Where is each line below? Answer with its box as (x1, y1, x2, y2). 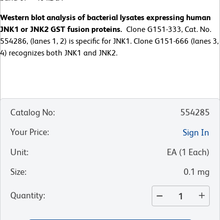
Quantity (10, 190, 43, 201)
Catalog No (10, 107, 53, 118)
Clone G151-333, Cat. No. (122, 25, 211, 34)
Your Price (10, 127, 47, 137)
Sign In (183, 127, 209, 138)
